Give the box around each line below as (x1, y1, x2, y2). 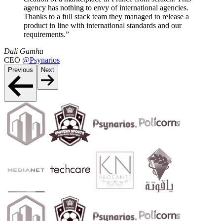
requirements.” (24, 30, 69, 39)
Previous (8, 66, 33, 74)
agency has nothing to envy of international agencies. (24, 3, 188, 12)
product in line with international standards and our (24, 21, 182, 30)
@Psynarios (22, 56, 60, 65)
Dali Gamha (4, 47, 43, 56)
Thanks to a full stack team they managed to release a (24, 12, 189, 21)
